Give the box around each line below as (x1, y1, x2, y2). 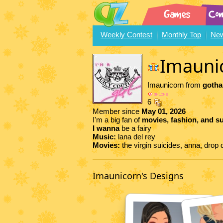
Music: (93, 132, 118, 141)
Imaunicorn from (147, 81, 203, 89)
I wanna (93, 124, 121, 133)
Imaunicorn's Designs (93, 170, 184, 182)
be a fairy (121, 124, 151, 133)
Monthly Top (162, 30, 201, 39)
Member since (93, 107, 141, 116)
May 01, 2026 (141, 107, 186, 116)
